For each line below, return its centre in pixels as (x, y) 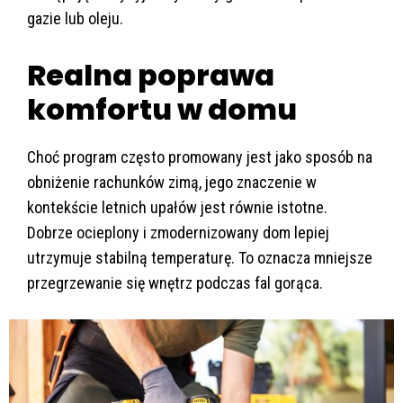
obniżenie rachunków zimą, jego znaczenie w (172, 183)
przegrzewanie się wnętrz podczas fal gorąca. (175, 283)
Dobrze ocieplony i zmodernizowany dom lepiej (178, 233)
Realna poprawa (151, 76)
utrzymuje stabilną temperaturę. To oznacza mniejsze (200, 258)
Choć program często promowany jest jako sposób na (200, 157)
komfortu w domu (162, 110)
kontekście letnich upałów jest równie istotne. (177, 208)
